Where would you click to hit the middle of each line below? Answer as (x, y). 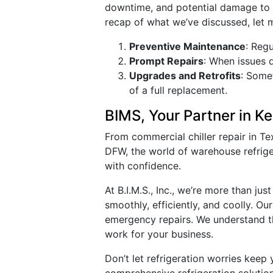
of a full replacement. (178, 90)
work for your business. (159, 234)
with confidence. (143, 166)
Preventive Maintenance (187, 46)
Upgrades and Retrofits (185, 76)
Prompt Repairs (166, 61)
